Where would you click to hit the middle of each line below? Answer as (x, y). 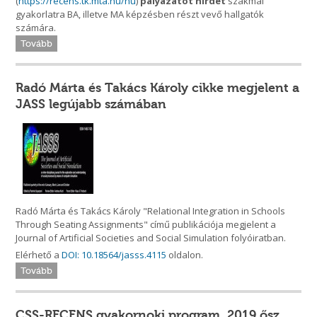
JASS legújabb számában (91, 104)
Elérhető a (39, 255)
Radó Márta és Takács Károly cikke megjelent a (158, 88)
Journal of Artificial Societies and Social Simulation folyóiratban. (151, 238)
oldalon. (185, 255)
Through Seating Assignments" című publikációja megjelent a (146, 225)
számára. (36, 28)
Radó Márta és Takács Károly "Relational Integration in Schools (151, 211)
